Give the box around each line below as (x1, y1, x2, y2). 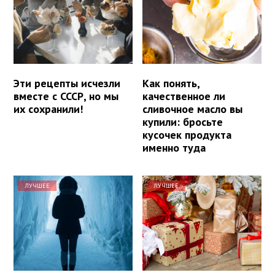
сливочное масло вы (142, 101, 243, 116)
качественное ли (142, 88, 226, 103)
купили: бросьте (142, 114, 223, 129)
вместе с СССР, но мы (14, 88, 118, 103)
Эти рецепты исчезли (14, 76, 120, 90)
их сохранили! (14, 101, 83, 116)
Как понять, (142, 76, 200, 90)
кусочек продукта (142, 127, 232, 142)
